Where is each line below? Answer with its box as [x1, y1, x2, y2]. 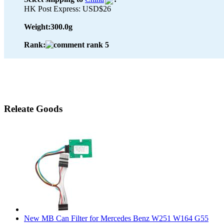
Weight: [24, 22, 50, 31]
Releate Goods [4, 103, 62, 114]
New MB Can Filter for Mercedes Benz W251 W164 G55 [24, 214, 208, 223]
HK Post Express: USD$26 [24, 4, 111, 13]
